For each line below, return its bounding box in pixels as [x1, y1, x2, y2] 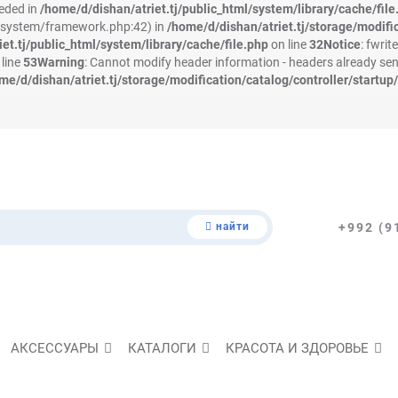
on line [268, 37, 309, 52]
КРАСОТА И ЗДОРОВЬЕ [226, 340, 369, 356]
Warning [37, 55, 84, 69]
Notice [323, 37, 361, 52]
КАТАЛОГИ [128, 340, 196, 356]
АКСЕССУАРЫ [11, 340, 99, 356]
